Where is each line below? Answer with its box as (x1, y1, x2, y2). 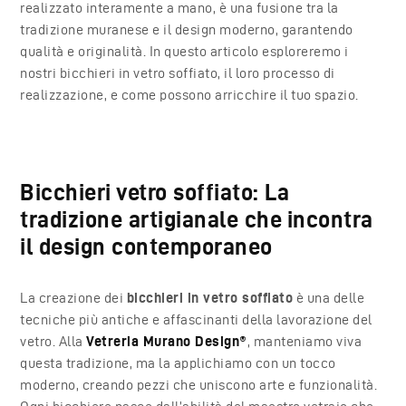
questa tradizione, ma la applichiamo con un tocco (20, 354, 336, 371)
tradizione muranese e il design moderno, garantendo (20, 21, 353, 37)
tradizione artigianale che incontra (20, 206, 373, 232)
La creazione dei (20, 289, 127, 305)
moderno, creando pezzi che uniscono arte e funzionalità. (20, 376, 378, 392)
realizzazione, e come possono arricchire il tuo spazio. (20, 86, 359, 102)
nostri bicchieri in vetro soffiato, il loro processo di (20, 64, 335, 81)
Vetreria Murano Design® (86, 333, 247, 349)
